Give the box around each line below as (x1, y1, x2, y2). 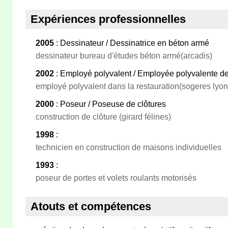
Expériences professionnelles (31, 13, 186, 25)
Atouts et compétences (31, 200, 151, 213)
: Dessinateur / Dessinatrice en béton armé (54, 39, 209, 47)
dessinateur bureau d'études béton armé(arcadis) (36, 51, 212, 60)
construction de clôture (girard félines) (36, 112, 171, 121)
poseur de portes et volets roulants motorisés (36, 174, 196, 182)
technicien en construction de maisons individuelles (36, 143, 221, 152)
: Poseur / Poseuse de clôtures (54, 100, 166, 108)
